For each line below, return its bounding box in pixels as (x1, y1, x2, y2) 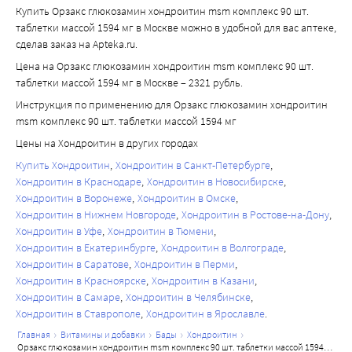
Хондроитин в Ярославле (146, 306, 265, 321)
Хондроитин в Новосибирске (147, 174, 284, 189)
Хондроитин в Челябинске (126, 290, 251, 305)
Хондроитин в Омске (137, 191, 236, 206)
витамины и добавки (66, 328, 145, 341)
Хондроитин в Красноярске (16, 273, 146, 288)
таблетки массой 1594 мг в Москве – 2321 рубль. (16, 75, 243, 90)
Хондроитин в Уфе (16, 224, 102, 239)
